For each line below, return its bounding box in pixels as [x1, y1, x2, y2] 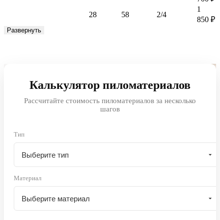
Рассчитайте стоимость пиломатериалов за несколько [24, 97, 196, 105]
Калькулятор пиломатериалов [29, 79, 191, 91]
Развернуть [7, 27, 41, 34]
